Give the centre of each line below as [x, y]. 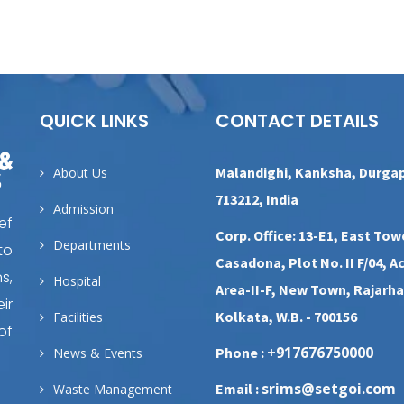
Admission [83, 209]
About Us [80, 173]
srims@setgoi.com [329, 389]
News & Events [98, 353]
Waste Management [113, 389]
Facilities [78, 317]
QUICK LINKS [94, 121]
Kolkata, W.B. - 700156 [286, 317]
